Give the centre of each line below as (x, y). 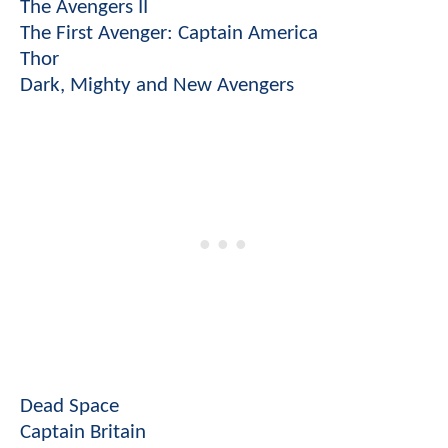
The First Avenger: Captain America (169, 33)
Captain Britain (83, 432)
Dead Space (69, 406)
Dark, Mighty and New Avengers (157, 85)
